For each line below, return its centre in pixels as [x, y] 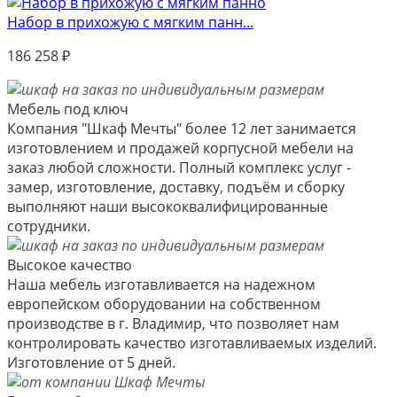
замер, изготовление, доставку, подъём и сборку [176, 187]
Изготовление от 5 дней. [91, 362]
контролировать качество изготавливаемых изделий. [192, 343]
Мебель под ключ [68, 109]
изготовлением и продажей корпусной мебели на [180, 148]
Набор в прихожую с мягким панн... [130, 22]
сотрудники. [49, 226]
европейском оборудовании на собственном [164, 304]
